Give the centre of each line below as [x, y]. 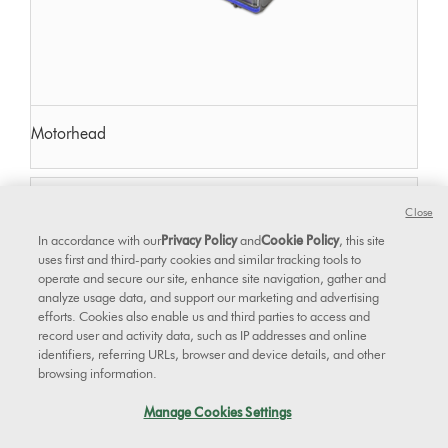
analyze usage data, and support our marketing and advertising [209, 297]
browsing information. [98, 373]
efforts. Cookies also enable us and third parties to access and [204, 316]
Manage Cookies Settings [217, 412]
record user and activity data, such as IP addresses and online [203, 335]
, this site [362, 240]
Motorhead [69, 133]
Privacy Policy [199, 240]
